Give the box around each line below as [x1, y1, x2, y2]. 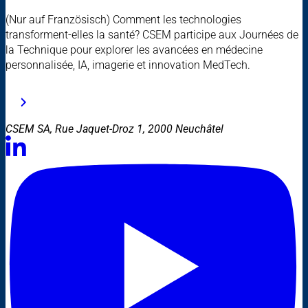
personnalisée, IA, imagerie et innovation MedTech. [5, 58, 250, 71]
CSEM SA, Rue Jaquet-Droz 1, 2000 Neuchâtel [5, 122, 223, 135]
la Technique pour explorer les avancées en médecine [5, 43, 263, 56]
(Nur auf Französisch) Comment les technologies [5, 12, 241, 26]
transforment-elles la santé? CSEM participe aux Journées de [5, 27, 298, 41]
